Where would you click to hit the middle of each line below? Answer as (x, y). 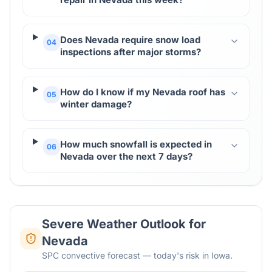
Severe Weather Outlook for (124, 224)
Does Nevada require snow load (130, 40)
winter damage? (96, 104)
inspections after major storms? (130, 52)
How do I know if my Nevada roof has (142, 92)
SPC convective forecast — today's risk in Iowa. (137, 255)
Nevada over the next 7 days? (126, 156)
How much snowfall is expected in (136, 144)
